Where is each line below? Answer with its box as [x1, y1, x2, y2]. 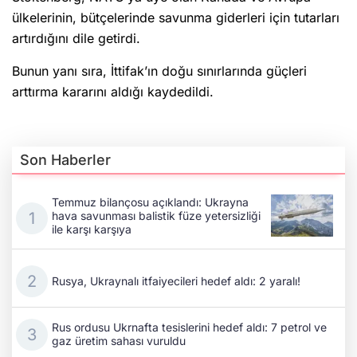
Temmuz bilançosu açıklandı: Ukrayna [52, 195, 249, 209]
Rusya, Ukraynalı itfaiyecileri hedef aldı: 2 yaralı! [52, 273, 300, 288]
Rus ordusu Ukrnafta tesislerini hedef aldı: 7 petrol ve [52, 320, 327, 335]
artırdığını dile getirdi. [12, 30, 140, 47]
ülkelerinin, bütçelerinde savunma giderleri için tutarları [12, 10, 339, 26]
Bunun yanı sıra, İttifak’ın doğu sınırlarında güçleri [12, 63, 307, 80]
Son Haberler [20, 151, 111, 169]
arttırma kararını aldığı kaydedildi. [12, 84, 214, 100]
